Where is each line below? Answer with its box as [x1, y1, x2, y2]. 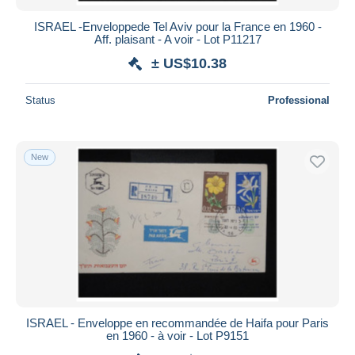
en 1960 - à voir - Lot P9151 [106, 328, 249, 342]
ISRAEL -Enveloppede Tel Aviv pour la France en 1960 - [33, 19, 322, 33]
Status [25, 94, 55, 106]
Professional [268, 94, 330, 106]
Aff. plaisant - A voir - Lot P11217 [94, 32, 261, 46]
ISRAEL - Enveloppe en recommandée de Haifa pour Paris [26, 315, 329, 330]
